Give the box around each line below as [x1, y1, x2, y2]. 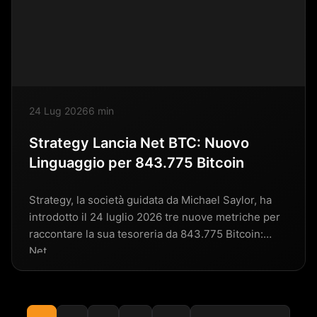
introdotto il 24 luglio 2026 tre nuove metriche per [29, 209, 280, 224]
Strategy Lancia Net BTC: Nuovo [29, 134, 249, 151]
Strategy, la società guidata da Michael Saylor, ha [29, 192, 272, 207]
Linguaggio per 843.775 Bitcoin [29, 154, 244, 171]
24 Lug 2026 [29, 104, 88, 117]
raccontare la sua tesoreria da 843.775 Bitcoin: [29, 226, 263, 241]
